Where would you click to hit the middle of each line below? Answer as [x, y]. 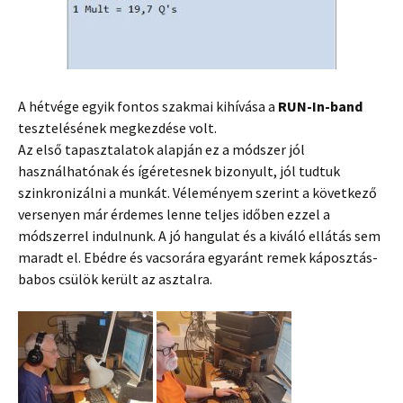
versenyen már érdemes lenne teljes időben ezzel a [174, 214]
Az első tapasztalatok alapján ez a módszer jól [161, 149]
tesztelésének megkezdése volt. [117, 128]
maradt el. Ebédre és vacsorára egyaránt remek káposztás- [198, 257]
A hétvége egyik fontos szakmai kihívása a [148, 106]
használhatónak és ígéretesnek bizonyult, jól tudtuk [179, 171]
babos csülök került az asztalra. [115, 279]
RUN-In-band [320, 106]
